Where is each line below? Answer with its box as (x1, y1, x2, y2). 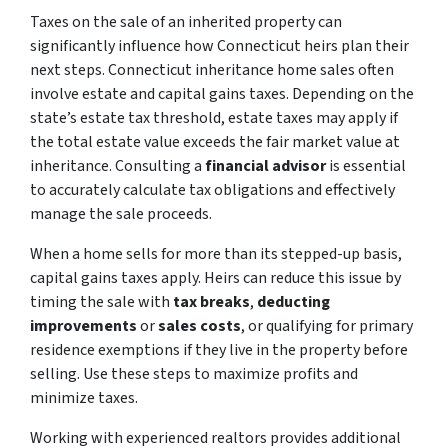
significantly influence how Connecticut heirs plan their (30, 34, 409, 57)
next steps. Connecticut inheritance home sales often (30, 58, 394, 81)
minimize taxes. (30, 386, 138, 409)
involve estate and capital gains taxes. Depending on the (30, 82, 414, 105)
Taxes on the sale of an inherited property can (30, 10, 342, 33)
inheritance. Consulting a (30, 154, 205, 177)
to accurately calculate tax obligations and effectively (30, 178, 395, 201)
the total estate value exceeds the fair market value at (30, 130, 400, 153)
